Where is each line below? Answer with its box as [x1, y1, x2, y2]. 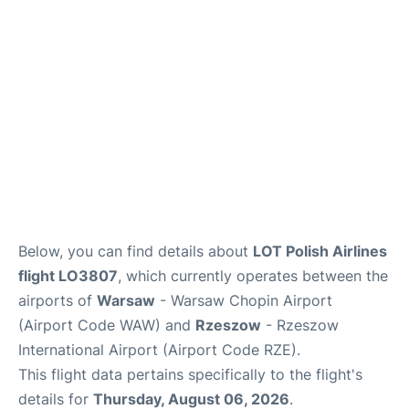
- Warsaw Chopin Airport [155, 291, 332, 309]
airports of [18, 291, 97, 309]
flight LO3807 [18, 267, 118, 285]
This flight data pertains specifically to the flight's [18, 365, 362, 383]
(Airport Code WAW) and [18, 316, 195, 334]
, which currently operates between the [118, 267, 388, 285]
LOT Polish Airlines [253, 242, 387, 260]
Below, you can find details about [18, 242, 253, 260]
